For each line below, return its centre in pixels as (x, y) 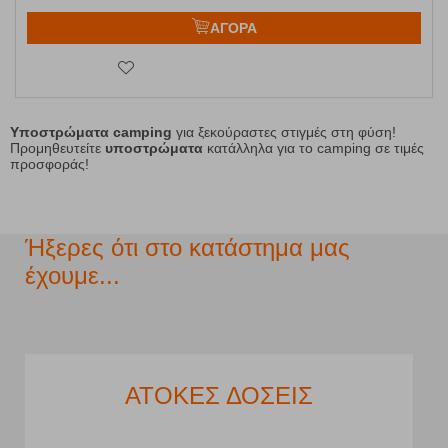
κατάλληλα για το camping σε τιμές (313, 148)
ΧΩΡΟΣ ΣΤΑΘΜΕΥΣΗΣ (289, 396)
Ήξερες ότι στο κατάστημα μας (187, 248)
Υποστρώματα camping (91, 132)
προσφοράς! (49, 164)
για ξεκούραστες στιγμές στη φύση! (284, 132)
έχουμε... (72, 276)
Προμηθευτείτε (57, 148)
